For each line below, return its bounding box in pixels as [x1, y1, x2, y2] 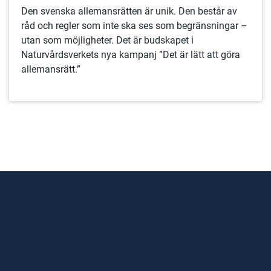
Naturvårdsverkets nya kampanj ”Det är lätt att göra [21, 48, 240, 60]
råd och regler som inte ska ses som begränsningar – [21, 19, 247, 31]
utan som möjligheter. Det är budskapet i [21, 34, 194, 46]
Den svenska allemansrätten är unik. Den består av [21, 5, 237, 17]
